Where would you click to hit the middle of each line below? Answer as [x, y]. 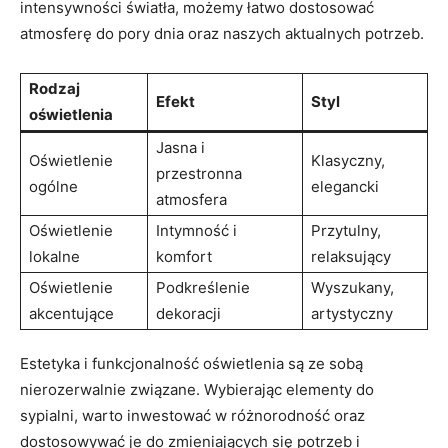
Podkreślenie [203, 287]
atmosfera [191, 199]
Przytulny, [346, 230]
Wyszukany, [352, 287]
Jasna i [180, 147]
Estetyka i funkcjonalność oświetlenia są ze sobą [191, 363]
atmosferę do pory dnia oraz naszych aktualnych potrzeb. [222, 33]
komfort [184, 256]
